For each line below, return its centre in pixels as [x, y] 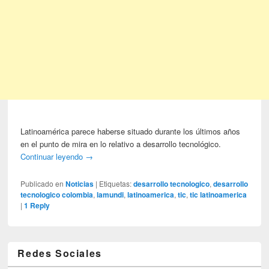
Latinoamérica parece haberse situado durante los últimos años [131, 131]
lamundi [110, 195]
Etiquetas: [116, 184]
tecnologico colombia [57, 195]
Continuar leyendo [53, 157]
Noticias [80, 184]
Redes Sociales [60, 253]
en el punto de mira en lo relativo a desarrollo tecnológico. [121, 144]
